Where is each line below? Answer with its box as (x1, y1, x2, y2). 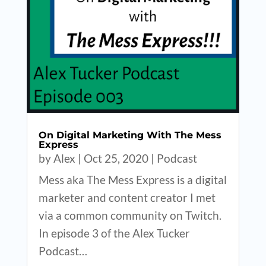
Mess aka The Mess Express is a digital (38, 172, 227, 186)
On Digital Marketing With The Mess (38, 129, 221, 141)
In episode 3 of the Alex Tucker (38, 226, 190, 240)
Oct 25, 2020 (83, 151, 148, 165)
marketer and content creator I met (38, 190, 216, 204)
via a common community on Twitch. (38, 208, 221, 222)
